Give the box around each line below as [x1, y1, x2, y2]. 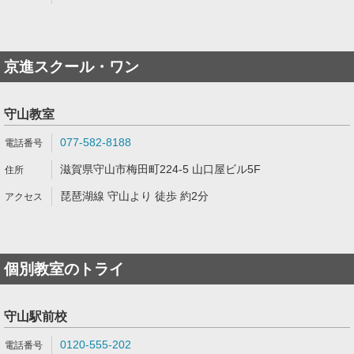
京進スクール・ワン [4, 58, 139, 75]
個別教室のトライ [4, 261, 124, 277]
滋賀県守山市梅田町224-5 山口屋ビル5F [60, 163, 261, 175]
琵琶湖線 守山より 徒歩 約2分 [60, 190, 209, 202]
